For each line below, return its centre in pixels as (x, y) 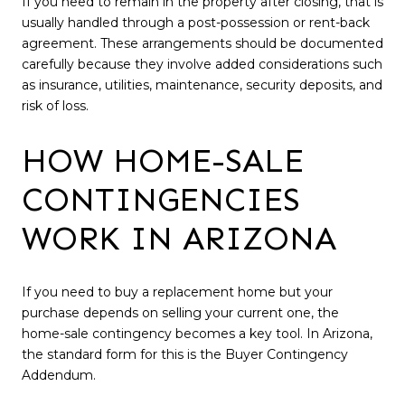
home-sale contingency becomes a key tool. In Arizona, (197, 333)
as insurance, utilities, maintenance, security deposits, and (202, 85)
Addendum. (59, 375)
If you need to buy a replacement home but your (177, 292)
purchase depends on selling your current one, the (180, 312)
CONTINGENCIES (161, 200)
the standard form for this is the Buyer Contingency (185, 354)
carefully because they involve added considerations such (202, 65)
